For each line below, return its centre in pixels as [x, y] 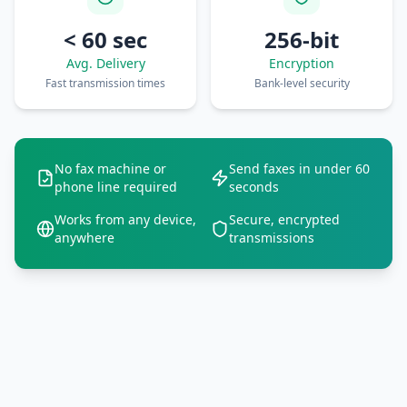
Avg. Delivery [105, 63]
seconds [254, 187]
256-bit [302, 40]
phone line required [116, 187]
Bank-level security [302, 83]
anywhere [84, 238]
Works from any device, [125, 219]
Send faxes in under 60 [299, 169]
